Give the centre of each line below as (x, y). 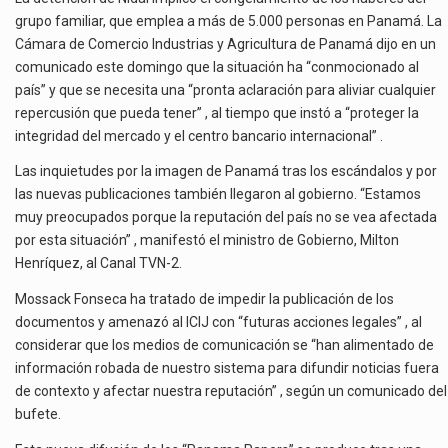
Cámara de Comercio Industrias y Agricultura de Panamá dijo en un (225, 43)
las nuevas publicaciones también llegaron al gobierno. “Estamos (218, 194)
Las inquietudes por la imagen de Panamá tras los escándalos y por (226, 171)
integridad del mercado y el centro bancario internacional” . (199, 135)
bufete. (38, 414)
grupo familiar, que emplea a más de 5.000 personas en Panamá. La (228, 20)
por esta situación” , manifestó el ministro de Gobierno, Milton (207, 240)
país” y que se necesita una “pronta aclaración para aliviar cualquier (225, 89)
